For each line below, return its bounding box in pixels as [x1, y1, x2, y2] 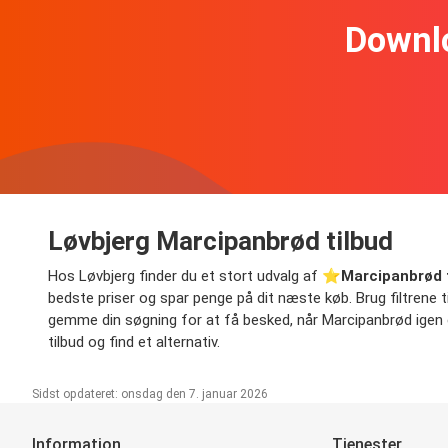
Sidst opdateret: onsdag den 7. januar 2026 [32, 387, 268, 402]
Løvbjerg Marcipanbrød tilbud [48, 226, 393, 257]
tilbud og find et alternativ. [48, 333, 220, 352]
